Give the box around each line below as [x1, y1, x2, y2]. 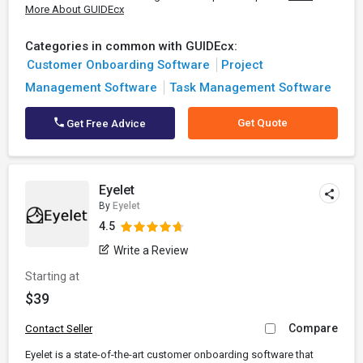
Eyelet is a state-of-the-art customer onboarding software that [25, 348, 314, 361]
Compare [288, 322, 338, 335]
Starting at [25, 270, 79, 283]
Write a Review [113, 244, 190, 257]
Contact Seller [25, 322, 92, 335]
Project [221, 58, 263, 72]
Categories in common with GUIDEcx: [25, 39, 237, 53]
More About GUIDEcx [25, 3, 124, 15]
